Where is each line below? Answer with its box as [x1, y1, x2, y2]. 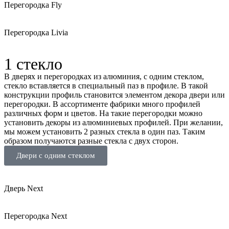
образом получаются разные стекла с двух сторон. [4, 136, 178, 146]
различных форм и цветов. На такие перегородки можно [4, 109, 202, 118]
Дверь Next [4, 184, 43, 193]
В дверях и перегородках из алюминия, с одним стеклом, [4, 72, 204, 81]
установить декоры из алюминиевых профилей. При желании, [4, 118, 223, 127]
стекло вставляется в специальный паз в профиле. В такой [4, 81, 208, 90]
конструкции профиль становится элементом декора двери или [4, 90, 225, 100]
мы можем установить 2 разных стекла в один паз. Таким [4, 127, 205, 136]
